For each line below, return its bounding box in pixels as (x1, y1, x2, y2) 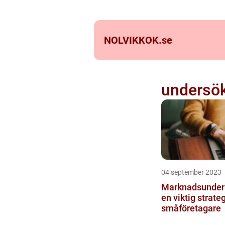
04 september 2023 (161, 168, 221, 176)
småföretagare (161, 203, 221, 213)
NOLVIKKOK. (104, 34, 162, 46)
